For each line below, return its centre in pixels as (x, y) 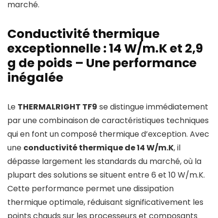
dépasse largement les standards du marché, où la (104, 162)
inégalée (35, 78)
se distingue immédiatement (153, 107)
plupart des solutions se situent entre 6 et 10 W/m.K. (106, 175)
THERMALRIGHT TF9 (57, 107)
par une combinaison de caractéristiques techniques (108, 121)
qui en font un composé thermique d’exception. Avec (108, 134)
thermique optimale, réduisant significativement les (105, 202)
